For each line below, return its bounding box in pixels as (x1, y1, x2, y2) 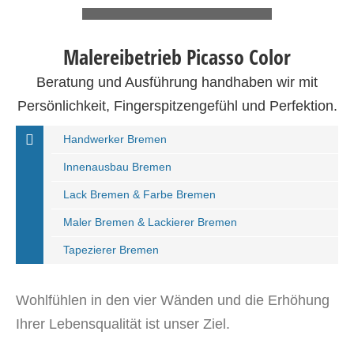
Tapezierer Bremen (63, 243, 159, 256)
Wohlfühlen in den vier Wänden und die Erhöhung (16, 292, 330, 308)
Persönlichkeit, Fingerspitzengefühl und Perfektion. (17, 98, 337, 114)
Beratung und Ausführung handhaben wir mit (36, 74, 318, 90)
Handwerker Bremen (63, 133, 167, 145)
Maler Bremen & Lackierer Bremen (63, 216, 237, 228)
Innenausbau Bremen (63, 160, 171, 173)
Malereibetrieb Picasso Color (63, 43, 291, 71)
